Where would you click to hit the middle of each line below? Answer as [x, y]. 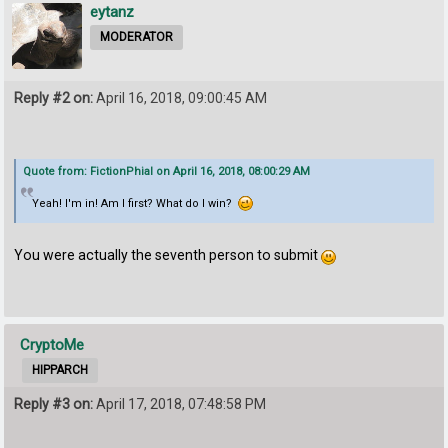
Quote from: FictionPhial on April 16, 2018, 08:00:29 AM [167, 172]
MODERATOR [137, 37]
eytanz [112, 12]
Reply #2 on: [54, 97]
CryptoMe [52, 344]
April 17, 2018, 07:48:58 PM [180, 403]
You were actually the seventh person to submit [168, 254]
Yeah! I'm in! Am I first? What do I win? [134, 204]
